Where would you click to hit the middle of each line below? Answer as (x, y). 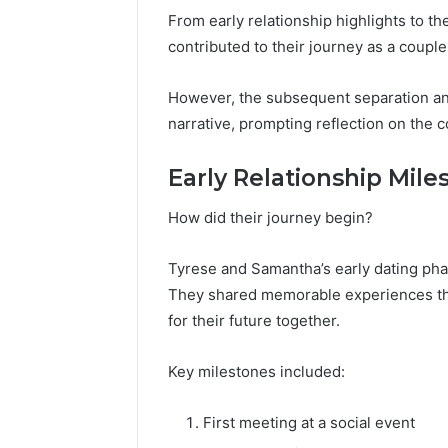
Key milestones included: (256, 372)
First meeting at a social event (309, 423)
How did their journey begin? (270, 218)
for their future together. (254, 321)
